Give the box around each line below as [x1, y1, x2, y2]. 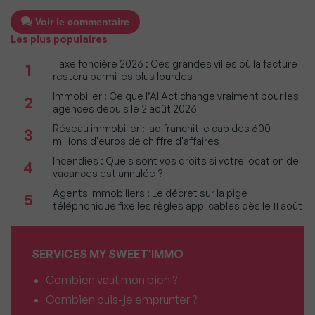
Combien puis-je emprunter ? [46, 292, 197, 307]
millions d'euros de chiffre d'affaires [53, 135, 219, 148]
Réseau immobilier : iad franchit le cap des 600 [53, 122, 271, 135]
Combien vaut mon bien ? [46, 273, 177, 288]
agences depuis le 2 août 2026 [53, 103, 197, 115]
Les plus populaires [11, 33, 108, 46]
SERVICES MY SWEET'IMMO [32, 247, 184, 262]
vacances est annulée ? [53, 167, 163, 180]
